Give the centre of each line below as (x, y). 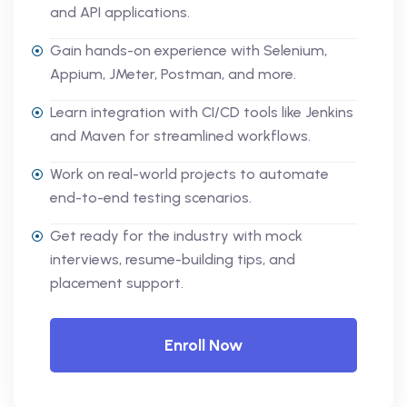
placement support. (117, 283)
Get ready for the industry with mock (176, 235)
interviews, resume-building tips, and (173, 259)
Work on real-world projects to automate (189, 174)
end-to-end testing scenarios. (151, 197)
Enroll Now (203, 345)
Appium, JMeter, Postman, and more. (173, 74)
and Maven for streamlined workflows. (180, 135)
